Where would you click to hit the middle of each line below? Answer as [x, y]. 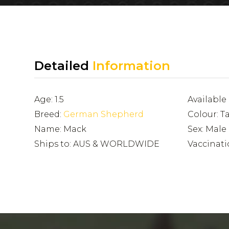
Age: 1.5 [49, 99]
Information [130, 66]
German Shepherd [104, 114]
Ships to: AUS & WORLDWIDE [97, 144]
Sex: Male [207, 129]
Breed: [49, 114]
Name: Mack [61, 129]
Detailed [62, 66]
